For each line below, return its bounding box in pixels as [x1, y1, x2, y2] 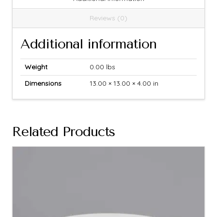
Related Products [12, 124, 115, 140]
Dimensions [24, 78, 62, 88]
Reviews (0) [90, 14, 127, 23]
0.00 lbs [89, 62, 115, 71]
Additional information [20, 35, 157, 52]
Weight [24, 62, 47, 71]
